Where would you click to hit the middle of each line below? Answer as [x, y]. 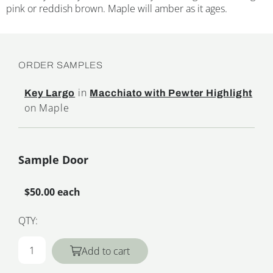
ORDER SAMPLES [61, 66]
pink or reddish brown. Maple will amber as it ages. [117, 9]
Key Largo [50, 93]
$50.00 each [52, 192]
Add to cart [106, 251]
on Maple [47, 108]
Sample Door [53, 160]
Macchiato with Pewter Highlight [171, 93]
